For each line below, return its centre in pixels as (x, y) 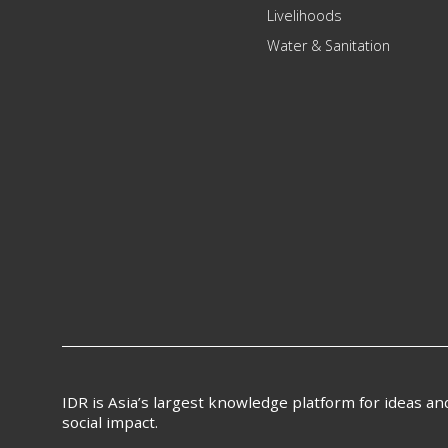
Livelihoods (305, 15)
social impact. (110, 422)
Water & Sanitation (329, 45)
